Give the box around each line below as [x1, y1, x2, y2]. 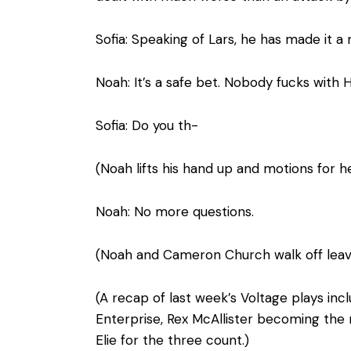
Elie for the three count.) [96, 331, 249, 349]
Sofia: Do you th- [96, 117, 198, 135]
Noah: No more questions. [96, 203, 254, 221]
